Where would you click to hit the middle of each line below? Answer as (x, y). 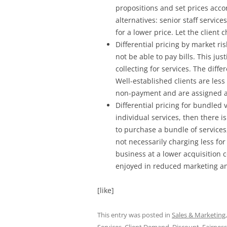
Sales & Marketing (199, 215)
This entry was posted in (135, 215)
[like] (106, 190)
